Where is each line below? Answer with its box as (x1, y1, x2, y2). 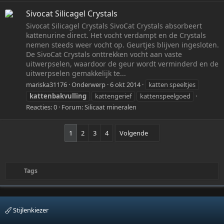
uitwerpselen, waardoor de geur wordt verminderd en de (26, 58, 218, 68)
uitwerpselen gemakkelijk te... (26, 68, 126, 78)
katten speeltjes (148, 80, 195, 89)
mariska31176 (26, 80, 67, 89)
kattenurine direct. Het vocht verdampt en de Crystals (26, 30, 206, 40)
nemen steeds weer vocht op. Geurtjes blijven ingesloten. (26, 39, 219, 49)
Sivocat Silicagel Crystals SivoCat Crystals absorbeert (26, 20, 202, 30)
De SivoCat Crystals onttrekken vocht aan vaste (26, 49, 182, 59)
